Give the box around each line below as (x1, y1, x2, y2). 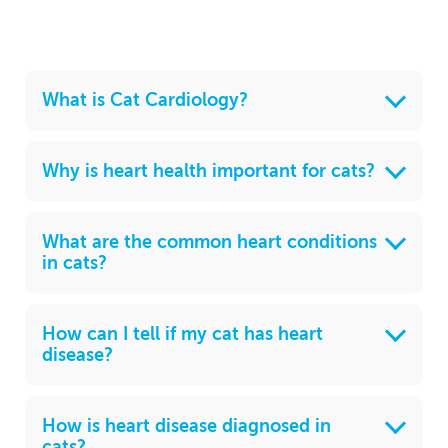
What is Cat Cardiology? (42, 89, 248, 112)
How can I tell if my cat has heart (42, 323, 323, 346)
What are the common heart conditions (42, 231, 377, 254)
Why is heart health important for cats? (42, 160, 375, 183)
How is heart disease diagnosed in (42, 415, 331, 438)
